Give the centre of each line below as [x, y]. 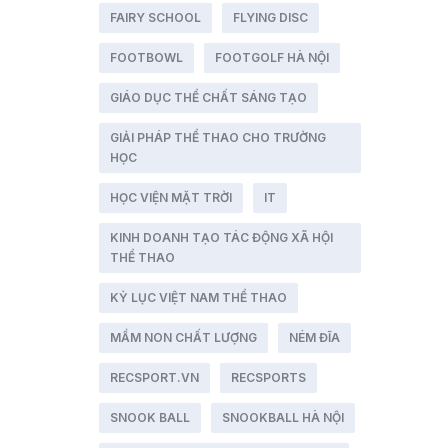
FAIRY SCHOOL [155, 17]
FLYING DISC [270, 17]
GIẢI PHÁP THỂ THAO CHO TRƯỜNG [217, 137]
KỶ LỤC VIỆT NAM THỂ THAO [198, 297]
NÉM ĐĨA [314, 337]
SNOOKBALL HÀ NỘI [282, 417]
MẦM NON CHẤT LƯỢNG [183, 337]
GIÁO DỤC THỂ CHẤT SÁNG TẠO [208, 97]
